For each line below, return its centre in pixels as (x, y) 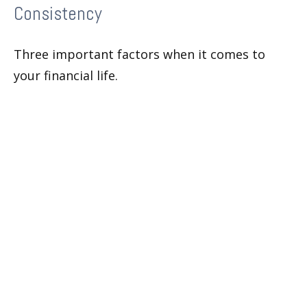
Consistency (58, 14)
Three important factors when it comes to (139, 54)
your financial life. (66, 76)
